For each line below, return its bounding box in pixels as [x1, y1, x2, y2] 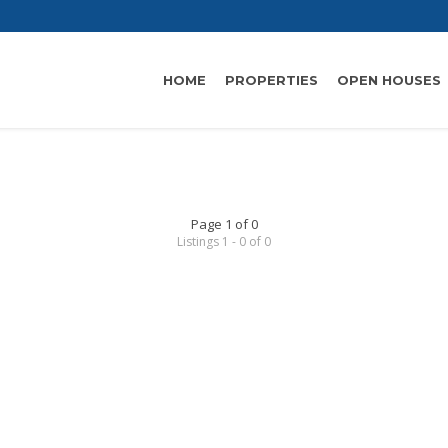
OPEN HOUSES [337, 72, 441, 88]
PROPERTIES [225, 72, 318, 88]
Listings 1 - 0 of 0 [177, 233, 271, 250]
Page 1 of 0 [190, 215, 258, 233]
